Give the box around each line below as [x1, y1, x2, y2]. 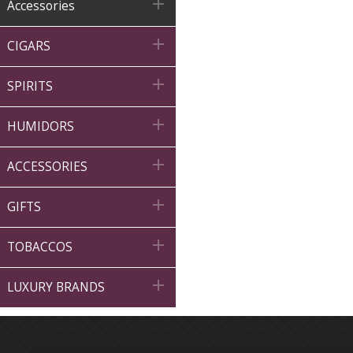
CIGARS [7, 38, 50, 54]
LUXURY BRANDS [7, 279, 105, 295]
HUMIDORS [7, 118, 74, 135]
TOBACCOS [7, 239, 72, 255]
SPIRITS [7, 78, 53, 95]
